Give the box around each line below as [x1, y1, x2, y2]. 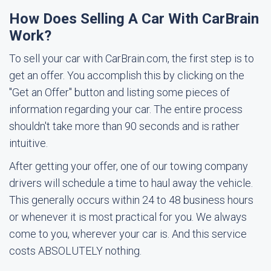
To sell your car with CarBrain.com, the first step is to [9, 52, 254, 65]
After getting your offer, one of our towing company [9, 160, 248, 172]
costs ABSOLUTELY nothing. [9, 244, 142, 257]
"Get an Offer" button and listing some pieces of [9, 86, 230, 99]
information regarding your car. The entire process [9, 103, 243, 116]
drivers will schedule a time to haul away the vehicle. [9, 177, 253, 189]
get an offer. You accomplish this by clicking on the [9, 69, 244, 82]
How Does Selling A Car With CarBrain [9, 10, 259, 27]
